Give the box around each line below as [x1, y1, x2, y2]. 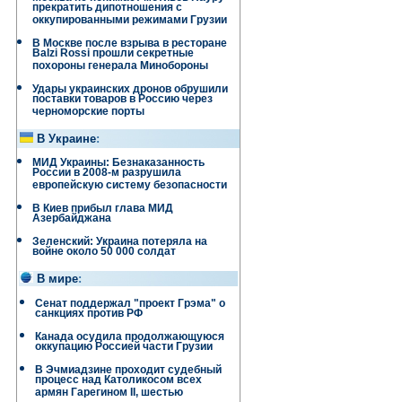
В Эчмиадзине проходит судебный [35, 363, 222, 376]
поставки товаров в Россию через [32, 92, 213, 109]
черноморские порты [32, 105, 144, 122]
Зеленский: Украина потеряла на [32, 235, 207, 248]
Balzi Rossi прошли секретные [32, 47, 194, 64]
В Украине [37, 133, 96, 145]
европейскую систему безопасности [32, 179, 227, 196]
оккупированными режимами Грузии [32, 13, 227, 31]
